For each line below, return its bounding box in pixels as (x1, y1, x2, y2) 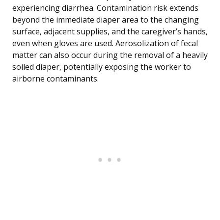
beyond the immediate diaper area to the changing (12, 14, 199, 26)
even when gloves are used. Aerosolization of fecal (12, 38, 198, 49)
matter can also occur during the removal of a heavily (12, 50, 208, 61)
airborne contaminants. (12, 73, 99, 84)
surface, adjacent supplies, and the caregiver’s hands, (12, 26, 208, 37)
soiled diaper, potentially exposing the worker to (12, 61, 191, 73)
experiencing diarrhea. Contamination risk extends (12, 2, 198, 14)
